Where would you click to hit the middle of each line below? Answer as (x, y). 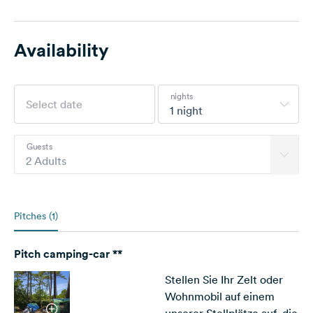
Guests (39, 146)
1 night (186, 110)
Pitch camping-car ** (68, 254)
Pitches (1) (36, 216)
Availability (61, 50)
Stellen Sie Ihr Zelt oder (224, 279)
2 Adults (46, 161)
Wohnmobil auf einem (220, 296)
